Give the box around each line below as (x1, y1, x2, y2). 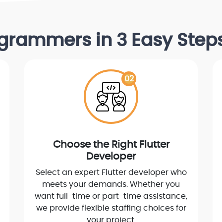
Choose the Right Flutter (53, 140, 169, 150)
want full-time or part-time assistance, (35, 192, 187, 201)
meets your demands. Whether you (42, 180, 180, 189)
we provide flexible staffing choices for (36, 204, 186, 213)
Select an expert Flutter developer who (35, 168, 187, 177)
